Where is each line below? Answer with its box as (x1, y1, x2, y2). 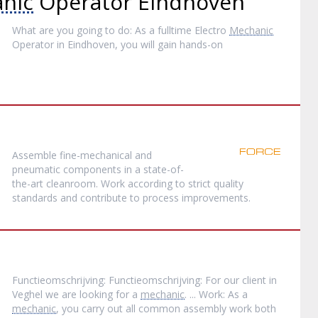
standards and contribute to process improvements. (12, 191, 251, 204)
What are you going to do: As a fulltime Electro (12, 23, 230, 37)
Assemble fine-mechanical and (12, 148, 153, 162)
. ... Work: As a (185, 287, 248, 301)
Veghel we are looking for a (12, 287, 141, 301)
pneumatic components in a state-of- (12, 163, 185, 176)
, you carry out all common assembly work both (56, 302, 277, 315)
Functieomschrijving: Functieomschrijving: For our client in (12, 273, 278, 287)
